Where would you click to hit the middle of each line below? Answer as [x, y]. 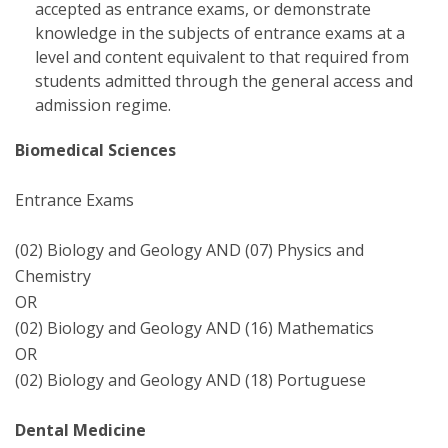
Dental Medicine [80, 430]
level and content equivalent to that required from [222, 57]
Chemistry [53, 276]
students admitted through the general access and [224, 81]
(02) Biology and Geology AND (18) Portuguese [190, 380]
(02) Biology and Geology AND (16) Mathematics [194, 328]
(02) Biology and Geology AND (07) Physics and [189, 250]
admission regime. [103, 105]
